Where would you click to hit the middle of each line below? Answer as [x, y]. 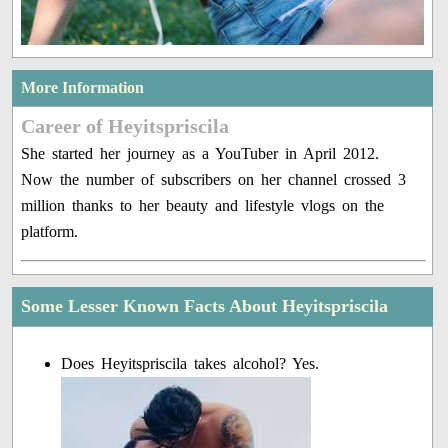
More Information [83, 88]
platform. [50, 232]
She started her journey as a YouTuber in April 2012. [200, 154]
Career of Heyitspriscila [125, 126]
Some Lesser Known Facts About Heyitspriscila [205, 306]
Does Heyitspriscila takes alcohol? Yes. [190, 364]
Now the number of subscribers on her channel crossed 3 [214, 180]
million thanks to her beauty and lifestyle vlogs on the [203, 206]
